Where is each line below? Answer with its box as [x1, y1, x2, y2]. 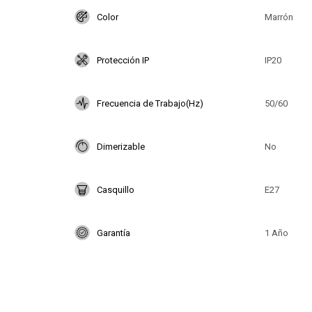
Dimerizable [97, 141, 145, 152]
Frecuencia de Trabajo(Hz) [97, 97, 203, 109]
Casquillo [97, 184, 134, 195]
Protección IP [97, 54, 149, 65]
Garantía [97, 227, 130, 238]
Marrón [264, 11, 293, 22]
